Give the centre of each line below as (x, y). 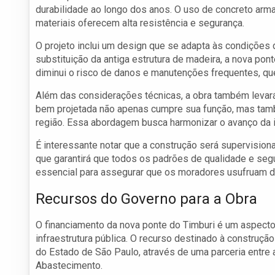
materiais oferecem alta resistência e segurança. (140, 23)
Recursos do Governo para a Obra (146, 199)
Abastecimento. (69, 266)
